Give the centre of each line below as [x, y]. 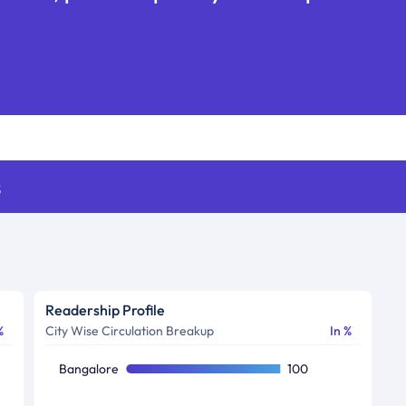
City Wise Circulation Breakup [129, 330]
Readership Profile [105, 309]
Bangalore [88, 368]
